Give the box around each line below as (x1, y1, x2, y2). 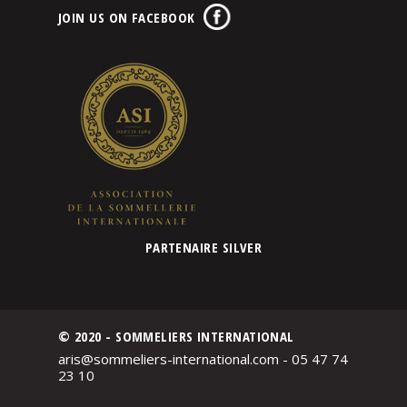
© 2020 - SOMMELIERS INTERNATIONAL (58, 326, 294, 345)
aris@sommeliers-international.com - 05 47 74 (58, 350, 348, 369)
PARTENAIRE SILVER (144, 237, 263, 256)
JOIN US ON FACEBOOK (58, 7, 195, 26)
